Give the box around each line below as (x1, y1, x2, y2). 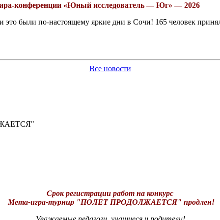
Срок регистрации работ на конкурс (47, 189, 173, 198)
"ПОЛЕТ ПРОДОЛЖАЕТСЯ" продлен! (76, 198, 215, 207)
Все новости (89, 64, 131, 73)
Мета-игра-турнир (5, 198, 76, 207)
